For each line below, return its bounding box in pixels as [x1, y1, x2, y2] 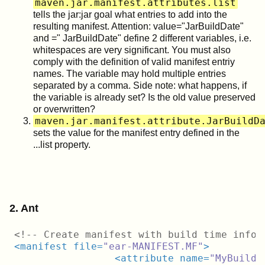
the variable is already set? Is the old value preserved [33, 92, 256, 102]
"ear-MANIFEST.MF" [103, 240, 203, 252]
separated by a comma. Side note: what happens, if [33, 80, 247, 91]
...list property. [33, 139, 91, 150]
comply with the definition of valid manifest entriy [33, 56, 235, 67]
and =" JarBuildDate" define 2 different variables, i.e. [33, 33, 251, 43]
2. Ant [9, 202, 38, 214]
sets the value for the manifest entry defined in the [33, 127, 240, 138]
